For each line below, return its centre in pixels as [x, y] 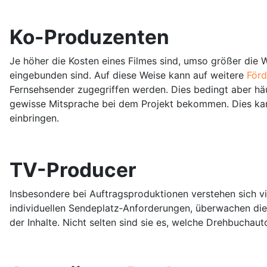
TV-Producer [73, 170]
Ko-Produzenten [89, 37]
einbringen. [34, 118]
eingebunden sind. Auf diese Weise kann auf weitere [128, 75]
